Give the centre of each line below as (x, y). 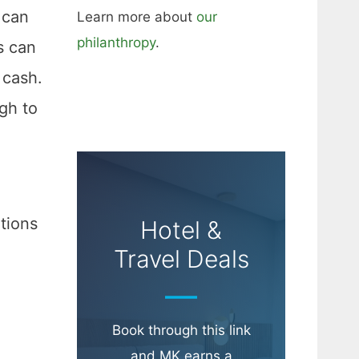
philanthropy (116, 43)
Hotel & (181, 230)
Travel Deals (181, 259)
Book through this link (181, 331)
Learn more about (137, 17)
